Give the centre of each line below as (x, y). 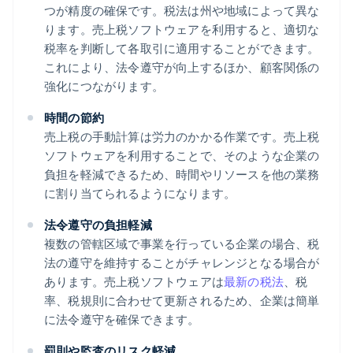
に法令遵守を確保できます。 (122, 320)
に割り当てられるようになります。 (140, 193)
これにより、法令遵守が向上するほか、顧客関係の (182, 67)
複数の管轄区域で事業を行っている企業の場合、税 (182, 244)
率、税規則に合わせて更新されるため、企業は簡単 (182, 301)
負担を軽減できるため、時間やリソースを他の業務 (182, 175)
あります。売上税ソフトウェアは (134, 282)
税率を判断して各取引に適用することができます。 (182, 48)
